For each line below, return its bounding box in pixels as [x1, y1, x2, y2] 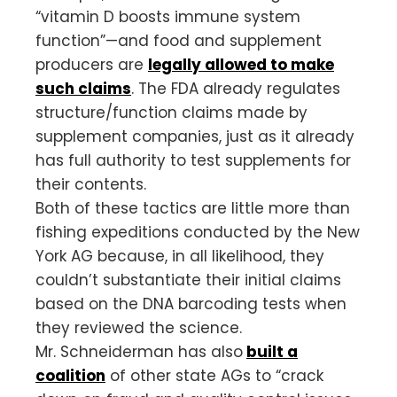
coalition [35, 364, 105, 386]
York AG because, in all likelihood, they [35, 245, 324, 267]
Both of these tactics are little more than [35, 197, 350, 219]
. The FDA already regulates [131, 77, 340, 99]
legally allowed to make [148, 53, 334, 75]
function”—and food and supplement [35, 29, 322, 51]
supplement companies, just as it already [35, 125, 354, 147]
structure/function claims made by [35, 101, 307, 123]
